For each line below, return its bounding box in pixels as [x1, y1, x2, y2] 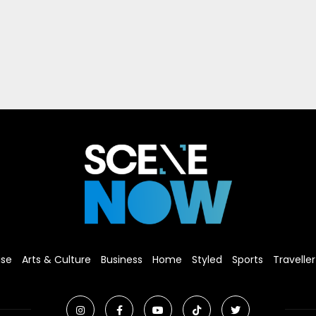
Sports [232, 252, 263, 267]
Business [101, 252, 142, 267]
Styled [192, 252, 222, 267]
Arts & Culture [22, 252, 91, 267]
